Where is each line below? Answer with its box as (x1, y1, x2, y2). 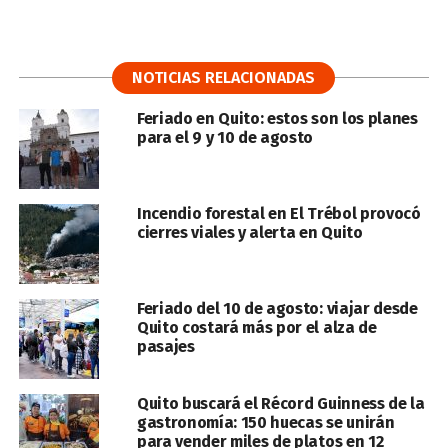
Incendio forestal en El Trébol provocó (136, 204, 421, 224)
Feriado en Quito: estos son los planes (136, 109, 418, 129)
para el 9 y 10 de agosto (136, 128, 314, 148)
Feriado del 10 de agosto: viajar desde (136, 299, 418, 319)
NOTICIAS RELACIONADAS (132, 68, 316, 88)
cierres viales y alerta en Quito (136, 223, 363, 243)
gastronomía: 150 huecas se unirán (136, 413, 395, 433)
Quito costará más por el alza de (136, 318, 377, 338)
